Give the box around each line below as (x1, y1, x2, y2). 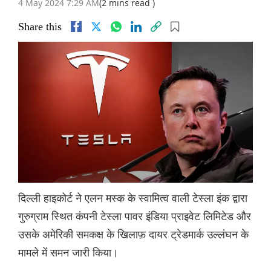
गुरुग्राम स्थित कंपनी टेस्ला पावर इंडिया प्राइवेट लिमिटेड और (18, 209, 251, 224)
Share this (18, 21, 62, 33)
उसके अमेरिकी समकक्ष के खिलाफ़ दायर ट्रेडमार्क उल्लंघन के (18, 227, 249, 242)
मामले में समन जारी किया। (18, 245, 119, 260)
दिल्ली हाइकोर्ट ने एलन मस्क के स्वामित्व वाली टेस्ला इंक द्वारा (18, 191, 247, 206)
